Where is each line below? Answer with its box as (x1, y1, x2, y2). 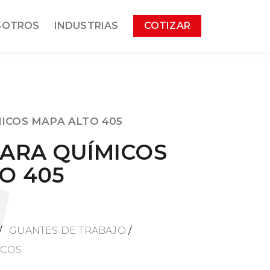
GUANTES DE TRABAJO (9, 225, 126, 236)
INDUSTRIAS (54, 20, 119, 31)
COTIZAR (143, 20, 190, 31)
